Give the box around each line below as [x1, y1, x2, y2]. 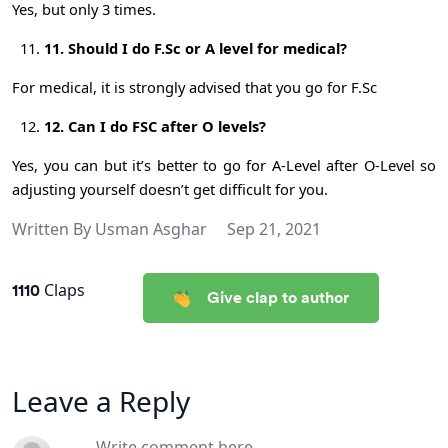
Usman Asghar [95, 217, 207, 240]
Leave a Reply [12, 381, 190, 420]
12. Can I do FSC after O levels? [44, 115, 266, 136]
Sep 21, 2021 [227, 217, 321, 240]
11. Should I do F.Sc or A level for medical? [44, 37, 347, 58]
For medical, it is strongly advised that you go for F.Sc [12, 76, 377, 97]
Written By [12, 217, 95, 240]
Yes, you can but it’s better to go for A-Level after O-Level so [12, 154, 436, 175]
